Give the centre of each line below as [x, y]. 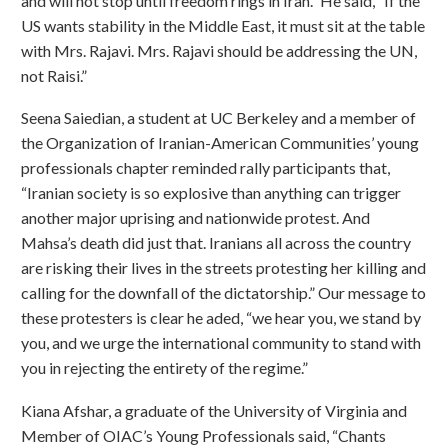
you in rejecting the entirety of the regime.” [164, 368]
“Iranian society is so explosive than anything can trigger [211, 193]
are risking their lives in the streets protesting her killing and [223, 268]
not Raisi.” [54, 75]
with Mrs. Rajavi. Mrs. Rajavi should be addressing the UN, [219, 50]
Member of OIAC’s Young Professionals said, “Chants [203, 435]
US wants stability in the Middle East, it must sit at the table [223, 25]
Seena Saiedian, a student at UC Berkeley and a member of [218, 118]
